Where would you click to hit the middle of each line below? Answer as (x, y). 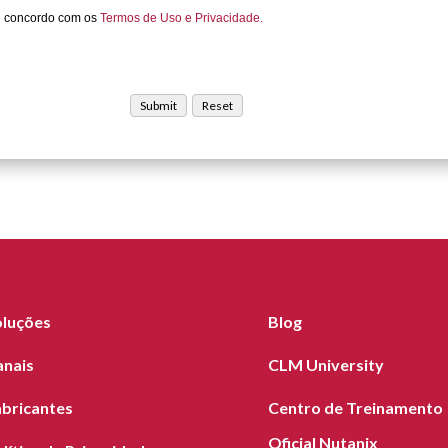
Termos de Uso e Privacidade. (181, 17)
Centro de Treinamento (355, 407)
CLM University (325, 364)
